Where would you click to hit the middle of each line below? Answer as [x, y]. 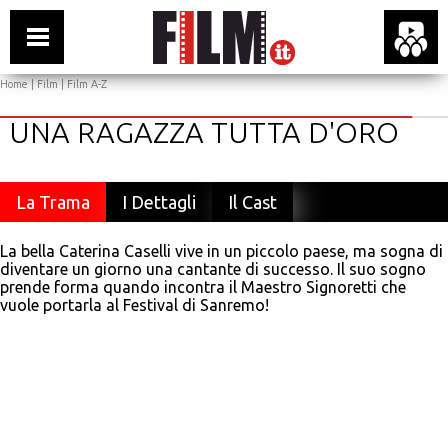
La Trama [53, 202]
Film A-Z [87, 84]
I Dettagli [159, 202]
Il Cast [252, 202]
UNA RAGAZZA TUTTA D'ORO [203, 132]
